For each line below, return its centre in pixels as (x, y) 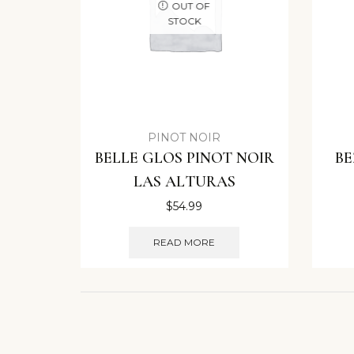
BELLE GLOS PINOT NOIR (184, 158)
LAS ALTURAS (184, 182)
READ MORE (185, 242)
